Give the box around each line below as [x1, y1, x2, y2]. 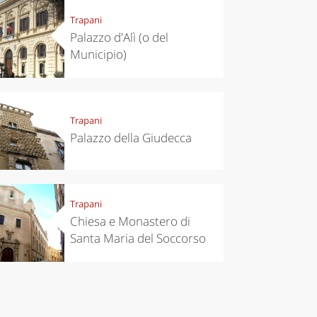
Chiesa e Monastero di [69, 213, 190, 230]
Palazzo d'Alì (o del [69, 29, 168, 46]
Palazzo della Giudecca [69, 129, 192, 146]
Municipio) [69, 46, 127, 63]
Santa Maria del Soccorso [69, 230, 206, 247]
